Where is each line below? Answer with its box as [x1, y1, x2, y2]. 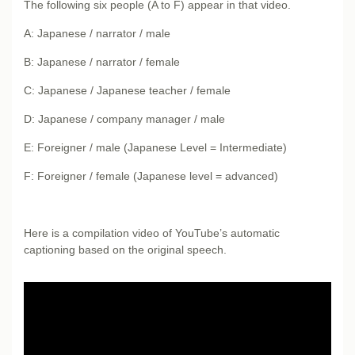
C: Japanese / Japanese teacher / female [24, 83, 231, 97]
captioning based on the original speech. [24, 242, 227, 256]
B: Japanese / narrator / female [24, 55, 180, 68]
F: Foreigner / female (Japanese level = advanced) [24, 169, 278, 182]
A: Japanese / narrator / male [24, 26, 170, 40]
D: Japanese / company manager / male [24, 112, 225, 125]
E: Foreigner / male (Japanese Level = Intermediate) [24, 140, 287, 154]
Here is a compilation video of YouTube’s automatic [24, 226, 280, 239]
